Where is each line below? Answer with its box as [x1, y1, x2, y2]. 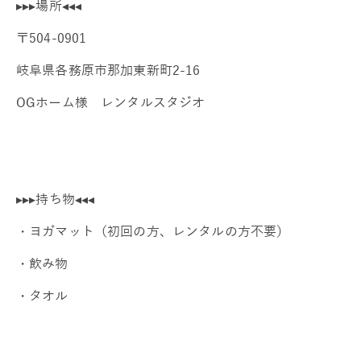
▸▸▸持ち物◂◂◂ [16, 190, 95, 207]
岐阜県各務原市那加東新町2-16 [16, 61, 201, 78]
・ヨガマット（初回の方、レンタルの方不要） [16, 222, 290, 239]
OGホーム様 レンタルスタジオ [16, 93, 205, 110]
